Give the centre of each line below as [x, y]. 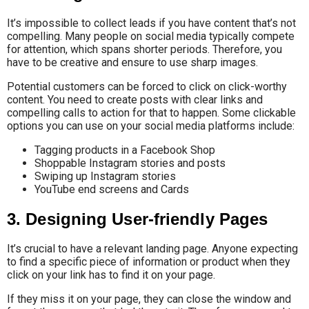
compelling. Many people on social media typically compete [151, 36]
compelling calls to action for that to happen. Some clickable [151, 112]
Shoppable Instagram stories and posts [130, 163]
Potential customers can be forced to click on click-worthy [147, 86]
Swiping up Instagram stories [105, 176]
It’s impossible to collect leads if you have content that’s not [151, 23]
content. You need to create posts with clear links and [135, 99]
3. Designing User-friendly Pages [138, 219]
